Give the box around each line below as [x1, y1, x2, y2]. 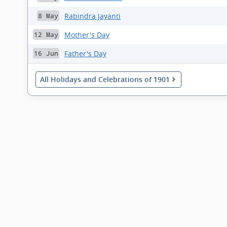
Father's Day [64, 48, 106, 58]
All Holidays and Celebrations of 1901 [40, 74, 170, 84]
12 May [34, 30, 58, 39]
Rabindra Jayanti [64, 11, 121, 21]
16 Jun [34, 49, 58, 57]
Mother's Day [64, 29, 109, 40]
